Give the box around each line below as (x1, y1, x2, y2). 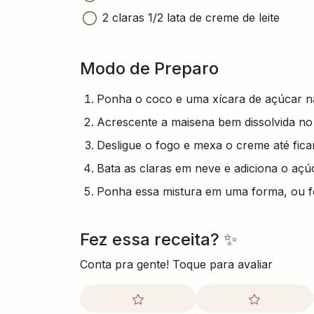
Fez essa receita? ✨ (80, 228, 238, 250)
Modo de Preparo (80, 57, 219, 78)
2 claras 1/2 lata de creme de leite (102, 10, 280, 25)
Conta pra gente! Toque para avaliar (80, 257, 273, 271)
